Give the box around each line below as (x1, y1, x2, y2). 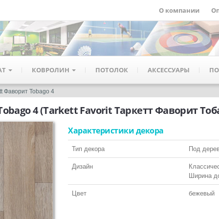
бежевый (189, 190, 215, 197)
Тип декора (72, 145, 105, 153)
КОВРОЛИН (32, 65, 71, 74)
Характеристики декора (68, 125, 164, 136)
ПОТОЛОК (95, 65, 128, 74)
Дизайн (72, 163, 93, 170)
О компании (159, 6, 199, 15)
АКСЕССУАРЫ (148, 65, 190, 74)
